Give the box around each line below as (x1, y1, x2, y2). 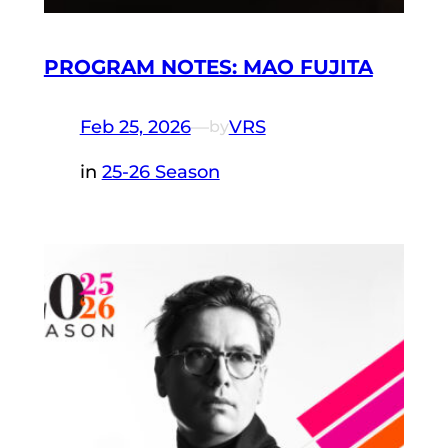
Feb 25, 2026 (79, 115, 191, 138)
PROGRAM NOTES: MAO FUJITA (43, 55, 373, 80)
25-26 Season (101, 160, 220, 183)
